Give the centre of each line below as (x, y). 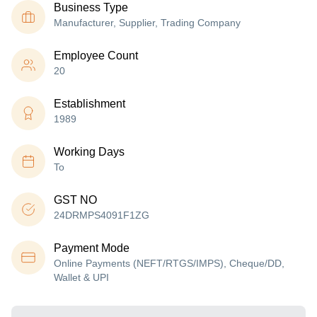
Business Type (91, 7)
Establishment (90, 104)
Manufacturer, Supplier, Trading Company (147, 23)
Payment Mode (92, 248)
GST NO (75, 200)
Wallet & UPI (81, 277)
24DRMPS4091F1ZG (102, 215)
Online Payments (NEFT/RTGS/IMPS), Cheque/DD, (169, 263)
